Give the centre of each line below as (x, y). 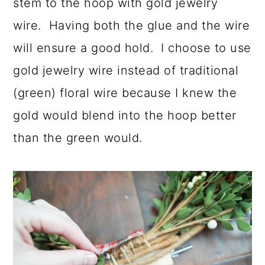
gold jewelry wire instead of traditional (126, 71)
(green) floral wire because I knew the (125, 93)
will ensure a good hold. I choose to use (132, 48)
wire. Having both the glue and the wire (132, 26)
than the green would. (78, 138)
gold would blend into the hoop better (125, 116)
